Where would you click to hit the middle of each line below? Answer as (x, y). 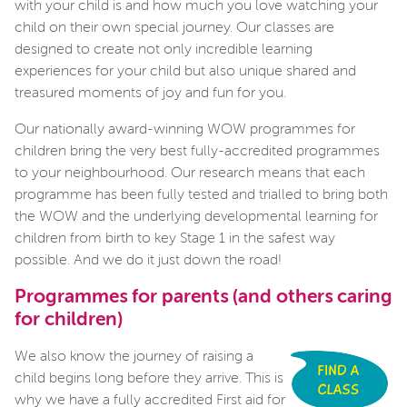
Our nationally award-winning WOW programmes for (185, 129)
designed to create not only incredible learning (164, 50)
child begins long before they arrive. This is (149, 378)
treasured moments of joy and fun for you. (150, 93)
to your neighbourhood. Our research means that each (190, 173)
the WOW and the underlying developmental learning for (196, 217)
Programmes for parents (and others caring (203, 297)
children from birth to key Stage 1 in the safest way (175, 238)
